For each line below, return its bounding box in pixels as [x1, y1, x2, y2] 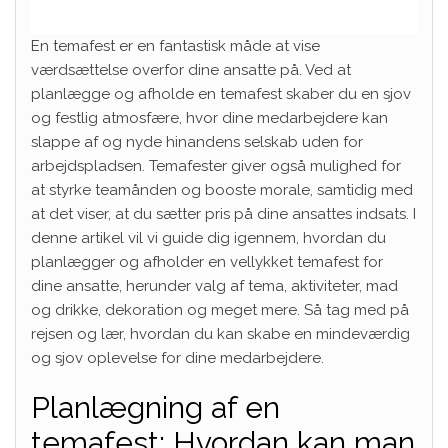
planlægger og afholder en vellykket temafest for [31, 252, 383, 271]
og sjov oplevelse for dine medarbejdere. [31, 348, 324, 367]
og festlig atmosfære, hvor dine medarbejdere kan [31, 108, 388, 127]
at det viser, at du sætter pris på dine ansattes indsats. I [31, 204, 416, 223]
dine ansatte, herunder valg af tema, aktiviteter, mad [31, 276, 398, 295]
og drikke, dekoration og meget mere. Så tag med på [31, 300, 409, 319]
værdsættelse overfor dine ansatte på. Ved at [31, 60, 351, 79]
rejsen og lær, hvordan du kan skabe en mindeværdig [31, 324, 410, 343]
